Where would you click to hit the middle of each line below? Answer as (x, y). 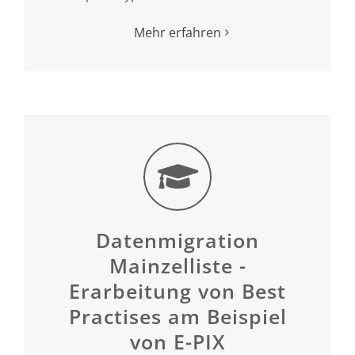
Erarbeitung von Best (177, 290)
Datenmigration (177, 240)
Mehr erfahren (177, 32)
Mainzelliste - (177, 265)
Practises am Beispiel (177, 316)
